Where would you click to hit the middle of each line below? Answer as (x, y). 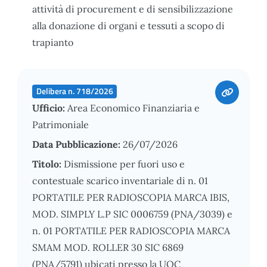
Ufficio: (50, 108)
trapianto (53, 42)
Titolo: (48, 164)
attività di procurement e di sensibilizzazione (133, 9)
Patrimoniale (60, 124)
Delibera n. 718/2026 (74, 91)
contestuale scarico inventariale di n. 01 (120, 180)
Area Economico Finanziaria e (133, 108)
